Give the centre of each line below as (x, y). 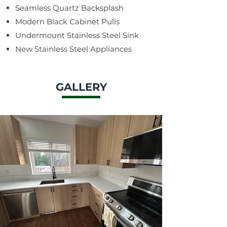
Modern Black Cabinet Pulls (67, 22)
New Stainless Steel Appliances (73, 49)
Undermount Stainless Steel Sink (77, 35)
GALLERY (81, 87)
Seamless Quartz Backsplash (69, 8)
